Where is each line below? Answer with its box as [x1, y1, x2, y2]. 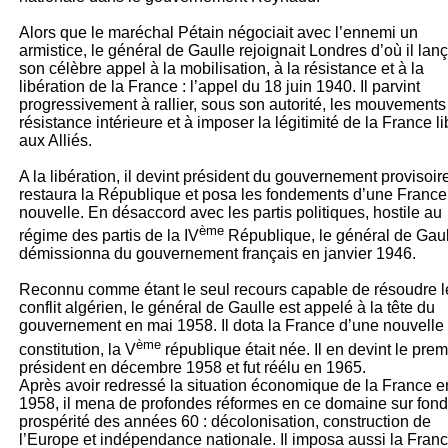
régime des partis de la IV [19, 227, 199, 245]
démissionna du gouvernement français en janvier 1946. [19, 245, 416, 263]
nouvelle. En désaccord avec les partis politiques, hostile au [19, 204, 442, 221]
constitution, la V [19, 340, 136, 358]
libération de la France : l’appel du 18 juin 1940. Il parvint [19, 78, 420, 95]
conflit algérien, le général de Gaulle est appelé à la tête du [19, 299, 435, 317]
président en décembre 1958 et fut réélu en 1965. [19, 358, 366, 376]
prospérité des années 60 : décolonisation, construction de [19, 412, 431, 430]
